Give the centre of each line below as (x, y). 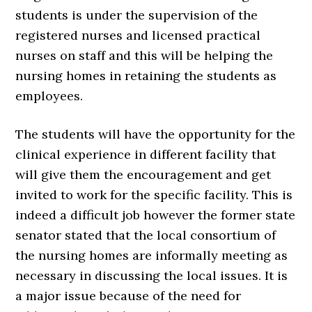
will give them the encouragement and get (143, 175)
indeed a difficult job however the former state (156, 215)
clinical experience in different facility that (146, 155)
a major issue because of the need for (128, 296)
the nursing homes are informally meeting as (152, 256)
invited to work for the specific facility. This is (154, 195)
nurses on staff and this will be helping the (145, 56)
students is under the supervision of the (137, 15)
